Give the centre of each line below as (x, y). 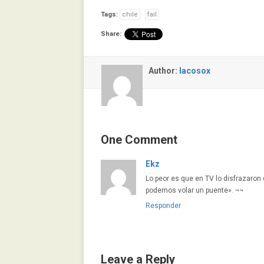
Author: (164, 71)
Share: (111, 34)
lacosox (195, 71)
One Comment (139, 140)
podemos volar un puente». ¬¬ (194, 190)
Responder (163, 206)
